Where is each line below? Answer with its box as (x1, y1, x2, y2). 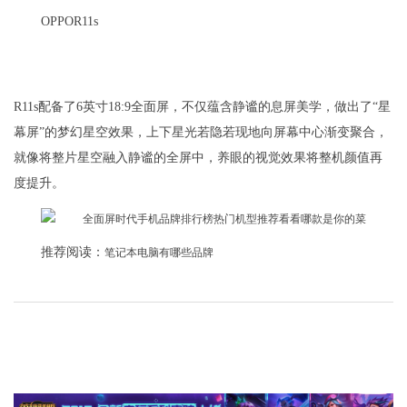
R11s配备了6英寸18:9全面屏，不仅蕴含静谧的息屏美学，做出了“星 (14, 100, 391, 114)
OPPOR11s (41, 15, 98, 29)
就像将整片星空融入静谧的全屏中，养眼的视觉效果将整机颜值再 (14, 151, 382, 165)
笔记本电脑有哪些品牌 (104, 246, 213, 260)
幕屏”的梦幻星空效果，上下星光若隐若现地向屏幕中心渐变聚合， (14, 125, 388, 140)
